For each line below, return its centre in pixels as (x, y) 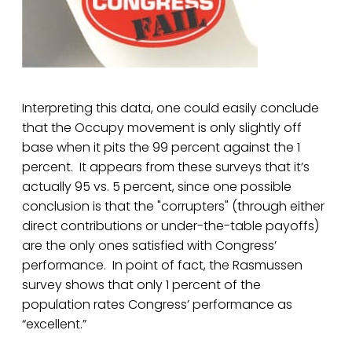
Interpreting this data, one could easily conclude (170, 108)
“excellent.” (54, 324)
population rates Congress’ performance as (157, 305)
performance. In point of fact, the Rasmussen (162, 266)
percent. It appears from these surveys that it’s (166, 167)
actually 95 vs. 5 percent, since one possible (157, 187)
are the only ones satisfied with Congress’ (149, 246)
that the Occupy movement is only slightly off (162, 128)
